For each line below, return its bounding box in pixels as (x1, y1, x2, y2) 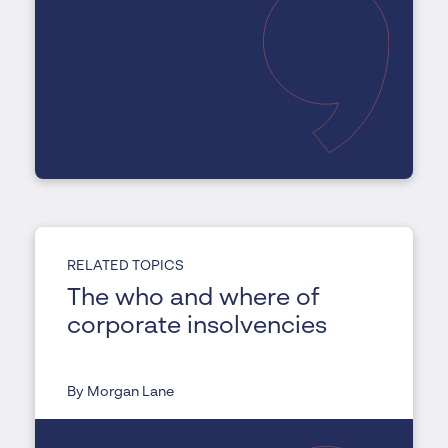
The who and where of (66, 287, 320, 312)
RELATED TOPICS (66, 259, 184, 274)
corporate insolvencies (66, 315, 327, 340)
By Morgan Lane (66, 385, 174, 400)
